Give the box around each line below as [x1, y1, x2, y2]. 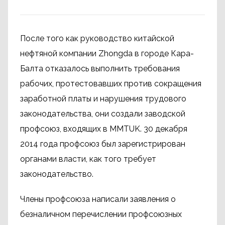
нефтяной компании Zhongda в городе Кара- [20, 49, 194, 58]
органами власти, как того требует [20, 154, 156, 164]
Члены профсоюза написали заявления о [20, 194, 176, 204]
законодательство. [20, 169, 93, 179]
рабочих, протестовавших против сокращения [20, 79, 201, 88]
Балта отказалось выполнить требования [20, 64, 180, 73]
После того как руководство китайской [20, 34, 174, 43]
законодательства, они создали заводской [20, 109, 185, 119]
